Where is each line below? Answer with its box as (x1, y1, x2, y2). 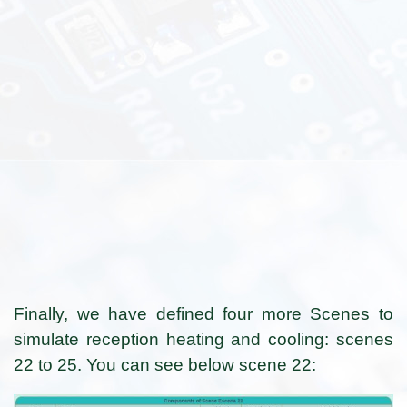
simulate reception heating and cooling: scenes (14, 330, 393, 350)
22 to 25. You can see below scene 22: (14, 355, 316, 375)
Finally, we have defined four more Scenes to (14, 304, 393, 324)
